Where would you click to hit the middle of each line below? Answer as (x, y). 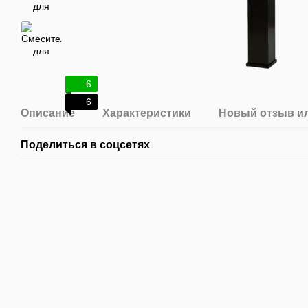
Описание (48, 113)
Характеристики (147, 113)
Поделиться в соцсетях (85, 145)
